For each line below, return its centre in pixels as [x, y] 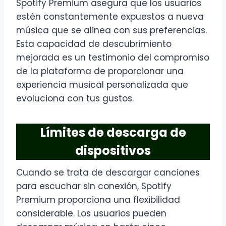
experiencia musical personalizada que [102, 85]
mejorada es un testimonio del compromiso [113, 58]
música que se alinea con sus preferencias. [111, 31]
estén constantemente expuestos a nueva [110, 17]
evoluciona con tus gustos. [75, 99]
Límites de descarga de [113, 133]
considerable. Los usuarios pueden [91, 214]
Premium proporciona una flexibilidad [98, 200]
